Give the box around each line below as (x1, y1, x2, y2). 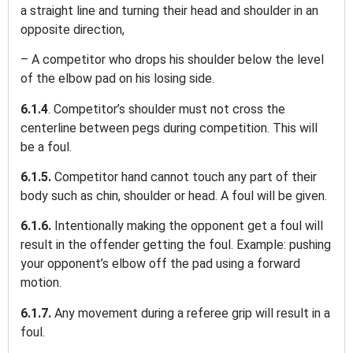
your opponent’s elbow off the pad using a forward (20, 256, 300, 272)
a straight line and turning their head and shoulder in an (20, 2, 318, 18)
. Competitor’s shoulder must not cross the (48, 101, 285, 117)
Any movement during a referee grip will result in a (54, 305, 330, 321)
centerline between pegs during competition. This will (20, 120, 318, 136)
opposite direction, (20, 21, 128, 37)
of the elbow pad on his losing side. (20, 71, 217, 87)
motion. (20, 275, 65, 291)
